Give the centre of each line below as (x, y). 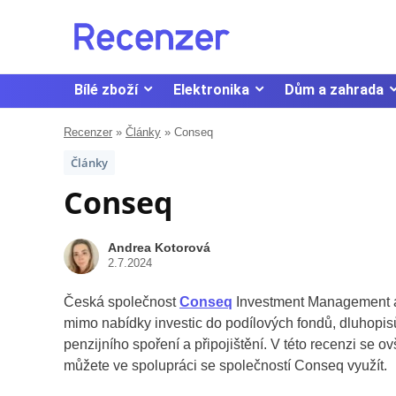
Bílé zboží (106, 89)
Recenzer (88, 132)
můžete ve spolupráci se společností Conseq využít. (225, 365)
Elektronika (211, 89)
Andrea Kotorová (159, 247)
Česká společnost (122, 301)
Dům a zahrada (334, 89)
